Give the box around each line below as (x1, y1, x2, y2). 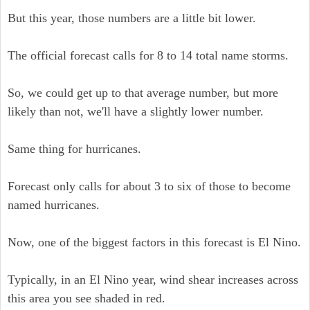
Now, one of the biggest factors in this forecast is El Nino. (8, 235, 301, 249)
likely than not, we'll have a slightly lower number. (8, 104, 264, 118)
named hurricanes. (8, 198, 100, 212)
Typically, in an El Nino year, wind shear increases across (8, 273, 298, 286)
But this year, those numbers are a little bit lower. (8, 11, 256, 25)
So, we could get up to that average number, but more (8, 86, 278, 100)
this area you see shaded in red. (8, 291, 165, 305)
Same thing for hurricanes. (8, 142, 141, 156)
